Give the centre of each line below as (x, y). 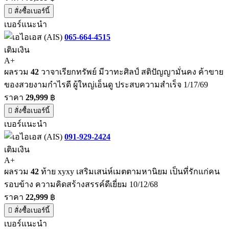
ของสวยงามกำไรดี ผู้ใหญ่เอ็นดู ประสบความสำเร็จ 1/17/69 (106, 84)
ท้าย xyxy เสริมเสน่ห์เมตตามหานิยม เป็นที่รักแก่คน (129, 171)
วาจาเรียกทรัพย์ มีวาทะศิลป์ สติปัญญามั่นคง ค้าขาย (131, 72)
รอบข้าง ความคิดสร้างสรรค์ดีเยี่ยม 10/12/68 (81, 184)
